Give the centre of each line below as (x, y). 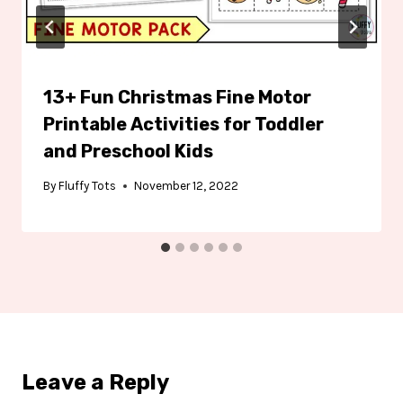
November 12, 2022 (187, 186)
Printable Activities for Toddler (184, 124)
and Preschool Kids (128, 151)
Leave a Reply (95, 383)
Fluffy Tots (88, 186)
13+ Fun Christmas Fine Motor (177, 97)
